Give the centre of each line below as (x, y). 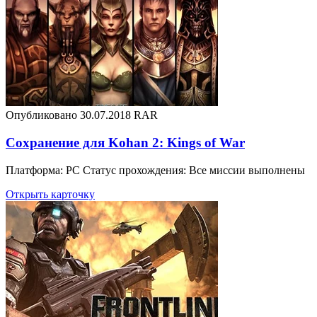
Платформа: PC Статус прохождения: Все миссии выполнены (155, 170)
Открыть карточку (50, 194)
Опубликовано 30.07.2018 (68, 115)
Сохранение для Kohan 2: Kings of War (125, 143)
